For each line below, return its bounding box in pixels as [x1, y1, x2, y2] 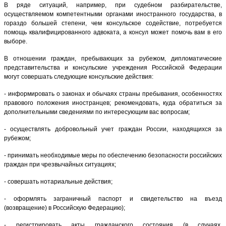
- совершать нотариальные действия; [4, 178, 112, 185]
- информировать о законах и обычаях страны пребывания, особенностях [4, 90, 222, 97]
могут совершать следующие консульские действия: [4, 73, 153, 80]
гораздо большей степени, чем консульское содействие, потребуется [4, 19, 222, 27]
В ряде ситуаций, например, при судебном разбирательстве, [4, 1, 222, 9]
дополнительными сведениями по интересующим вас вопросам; [4, 108, 190, 116]
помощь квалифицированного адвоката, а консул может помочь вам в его [4, 28, 222, 36]
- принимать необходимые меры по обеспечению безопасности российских [4, 151, 222, 159]
